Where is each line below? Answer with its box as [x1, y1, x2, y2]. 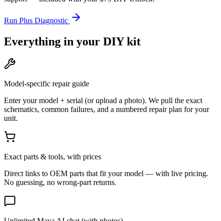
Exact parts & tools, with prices [4, 152, 101, 161]
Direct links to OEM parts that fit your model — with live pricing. [4, 169, 208, 178]
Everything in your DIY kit [4, 35, 141, 48]
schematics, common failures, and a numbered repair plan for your [4, 105, 209, 114]
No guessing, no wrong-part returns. [4, 178, 116, 187]
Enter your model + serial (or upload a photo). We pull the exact [4, 96, 202, 105]
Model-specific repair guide [4, 79, 89, 88]
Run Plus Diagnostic [4, 16, 70, 25]
